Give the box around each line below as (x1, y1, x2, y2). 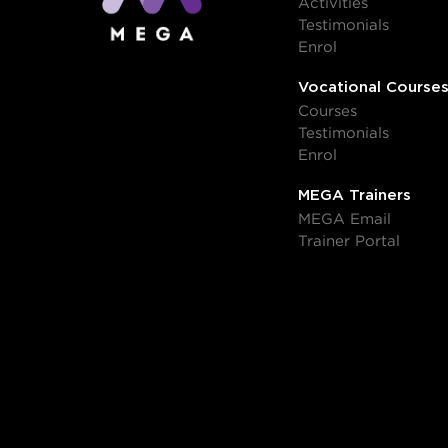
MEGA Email (297, 211, 391, 227)
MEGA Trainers (297, 187, 411, 203)
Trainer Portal (297, 233, 400, 249)
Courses (297, 103, 357, 119)
